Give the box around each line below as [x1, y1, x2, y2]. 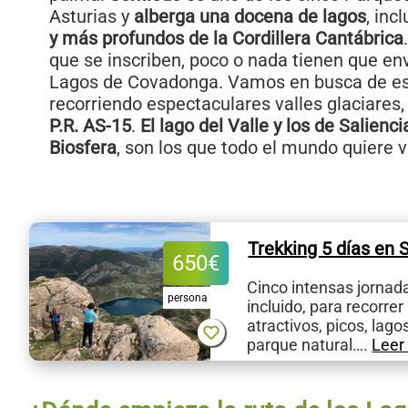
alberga [134, 5, 195, 28]
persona [168, 291, 209, 305]
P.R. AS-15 [49, 115, 131, 138]
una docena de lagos [199, 5, 366, 28]
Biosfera [49, 137, 117, 159]
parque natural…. [247, 335, 372, 355]
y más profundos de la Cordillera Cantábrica [49, 27, 403, 50]
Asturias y [49, 5, 134, 28]
